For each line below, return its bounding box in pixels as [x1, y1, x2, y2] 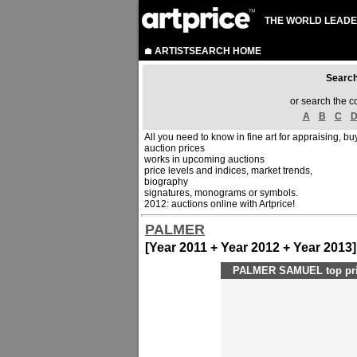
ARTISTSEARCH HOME [155, 45, 261, 57]
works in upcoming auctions [144, 154, 265, 165]
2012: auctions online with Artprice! [144, 198, 295, 210]
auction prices [144, 143, 205, 154]
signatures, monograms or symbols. [144, 187, 298, 198]
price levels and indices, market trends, [144, 165, 312, 176]
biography [144, 176, 188, 187]
